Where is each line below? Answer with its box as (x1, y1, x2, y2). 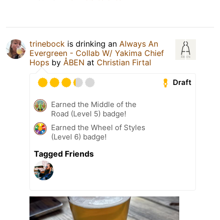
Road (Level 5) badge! (51, 109, 126, 118)
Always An (119, 38, 158, 49)
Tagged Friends (34, 148, 94, 159)
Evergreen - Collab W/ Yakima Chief (29, 48, 164, 58)
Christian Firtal (97, 57, 151, 67)
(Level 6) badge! (51, 132, 107, 141)
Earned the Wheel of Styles (51, 122, 145, 132)
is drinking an (65, 38, 119, 49)
